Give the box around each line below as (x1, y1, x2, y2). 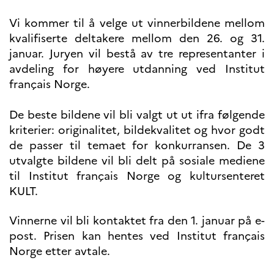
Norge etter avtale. (9, 242, 113, 259)
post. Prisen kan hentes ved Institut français (9, 227, 265, 244)
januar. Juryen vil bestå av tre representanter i (9, 45, 265, 62)
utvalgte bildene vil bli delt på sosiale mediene (9, 152, 265, 169)
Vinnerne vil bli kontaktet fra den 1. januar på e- (9, 212, 265, 229)
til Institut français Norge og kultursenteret (9, 168, 265, 185)
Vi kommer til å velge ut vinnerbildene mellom (9, 15, 265, 32)
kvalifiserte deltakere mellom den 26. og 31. (9, 30, 265, 47)
